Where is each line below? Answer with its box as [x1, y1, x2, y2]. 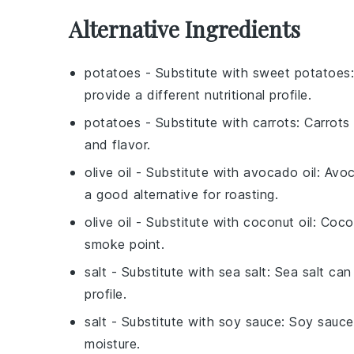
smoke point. [85, 235, 164, 252]
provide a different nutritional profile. [85, 86, 311, 103]
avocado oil [243, 164, 317, 180]
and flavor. [85, 136, 151, 153]
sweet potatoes [252, 64, 351, 81]
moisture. [85, 335, 141, 352]
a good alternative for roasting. [85, 186, 278, 202]
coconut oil [243, 213, 313, 230]
